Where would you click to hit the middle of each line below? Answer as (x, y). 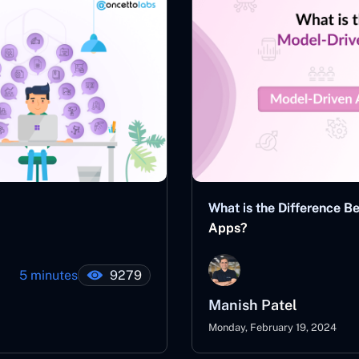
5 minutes (48, 275)
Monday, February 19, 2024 (272, 327)
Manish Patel (253, 305)
